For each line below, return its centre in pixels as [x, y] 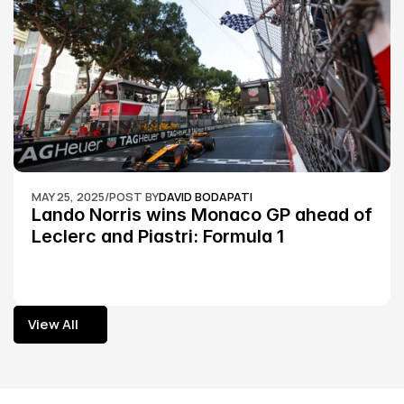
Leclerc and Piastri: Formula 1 [158, 236]
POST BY [134, 197]
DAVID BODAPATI [206, 197]
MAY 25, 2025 [68, 197]
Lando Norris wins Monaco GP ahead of [202, 215]
